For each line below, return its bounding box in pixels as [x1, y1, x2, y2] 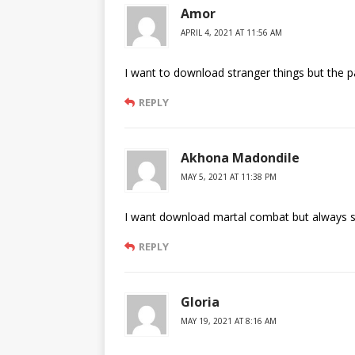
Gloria [181, 293, 219, 311]
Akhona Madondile [181, 149, 300, 166]
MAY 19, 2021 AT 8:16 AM [181, 315, 277, 326]
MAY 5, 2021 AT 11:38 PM [181, 171, 277, 182]
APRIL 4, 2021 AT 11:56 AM [181, 27, 282, 38]
